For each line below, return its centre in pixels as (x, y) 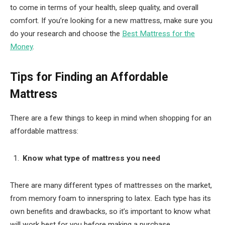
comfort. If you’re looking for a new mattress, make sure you (111, 21)
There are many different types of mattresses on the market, (111, 185)
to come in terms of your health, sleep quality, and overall (104, 8)
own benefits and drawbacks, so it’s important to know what (110, 211)
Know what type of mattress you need (91, 158)
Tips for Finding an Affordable (89, 77)
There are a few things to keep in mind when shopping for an (111, 118)
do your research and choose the (66, 34)
